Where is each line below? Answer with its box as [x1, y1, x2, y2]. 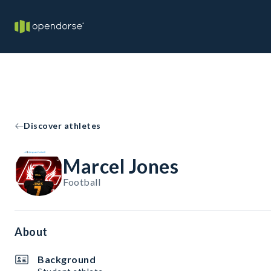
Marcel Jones [63, 154, 178, 178]
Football [63, 176, 100, 188]
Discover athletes [24, 120, 101, 131]
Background [38, 253, 96, 265]
